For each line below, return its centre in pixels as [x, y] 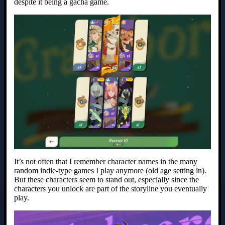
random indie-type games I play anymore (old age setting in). [110, 170]
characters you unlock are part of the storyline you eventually [110, 188]
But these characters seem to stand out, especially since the [106, 179]
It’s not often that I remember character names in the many [106, 161]
